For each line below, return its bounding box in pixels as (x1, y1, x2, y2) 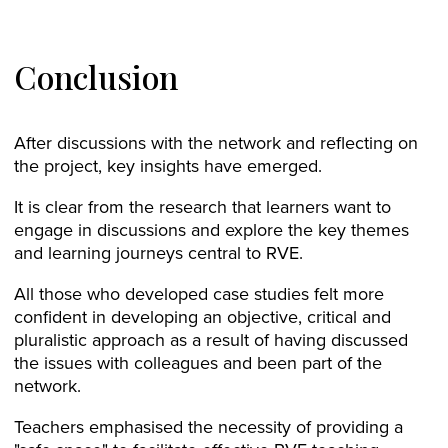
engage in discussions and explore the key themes (14, 217, 409, 243)
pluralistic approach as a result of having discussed (14, 327, 408, 353)
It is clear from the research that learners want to (14, 194, 391, 220)
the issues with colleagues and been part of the (14, 350, 382, 376)
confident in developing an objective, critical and (14, 304, 391, 330)
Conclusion (14, 55, 178, 99)
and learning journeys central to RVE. (14, 240, 303, 266)
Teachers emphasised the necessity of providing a (14, 414, 403, 440)
